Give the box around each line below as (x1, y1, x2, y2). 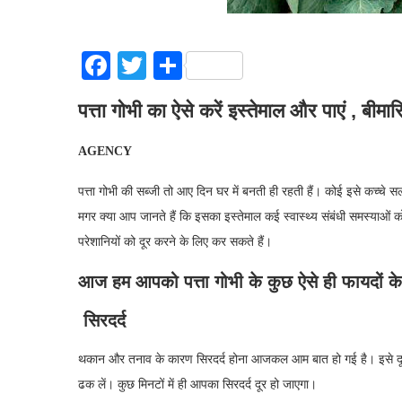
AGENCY (78, 144, 132, 158)
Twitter (146, 49, 230, 82)
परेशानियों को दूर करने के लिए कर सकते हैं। (78, 235, 272, 249)
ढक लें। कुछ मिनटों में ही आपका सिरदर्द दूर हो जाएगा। (78, 378, 317, 391)
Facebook (110, 49, 222, 82)
